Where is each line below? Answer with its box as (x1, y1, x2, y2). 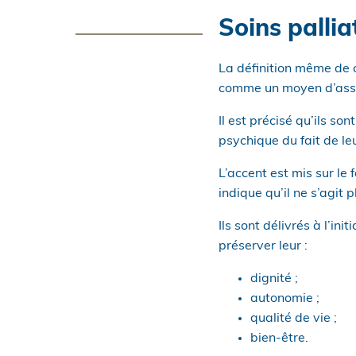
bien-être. (250, 332, 308, 345)
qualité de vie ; (250, 312, 337, 325)
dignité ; (250, 273, 298, 285)
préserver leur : (218, 240, 308, 253)
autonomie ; (250, 292, 319, 305)
